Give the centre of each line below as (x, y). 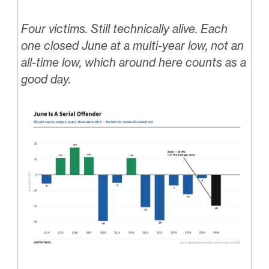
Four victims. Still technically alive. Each (124, 29)
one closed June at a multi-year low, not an (132, 46)
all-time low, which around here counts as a (133, 63)
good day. (46, 80)
